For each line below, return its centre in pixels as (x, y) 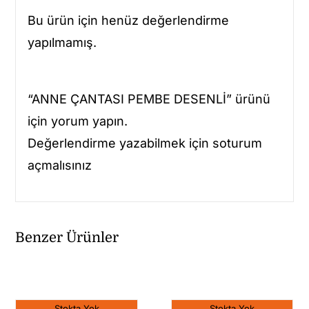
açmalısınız (59, 165)
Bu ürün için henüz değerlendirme (128, 20)
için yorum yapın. (77, 121)
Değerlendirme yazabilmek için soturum (144, 143)
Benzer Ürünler (67, 237)
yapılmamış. (62, 42)
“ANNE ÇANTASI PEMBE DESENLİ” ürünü (149, 99)
